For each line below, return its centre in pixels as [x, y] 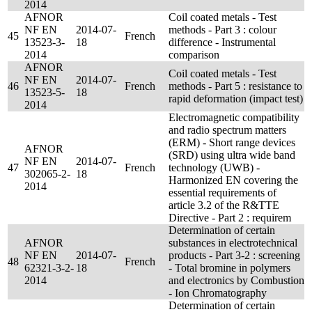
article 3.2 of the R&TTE [224, 205]
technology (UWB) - [214, 167]
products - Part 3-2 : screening [234, 255]
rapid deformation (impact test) [236, 99]
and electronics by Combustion [236, 280]
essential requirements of [223, 193]
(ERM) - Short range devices [232, 142]
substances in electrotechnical [233, 243]
